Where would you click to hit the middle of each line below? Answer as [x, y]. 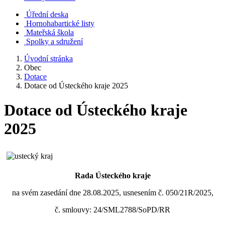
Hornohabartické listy [60, 23]
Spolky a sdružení [54, 41]
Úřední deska [47, 14]
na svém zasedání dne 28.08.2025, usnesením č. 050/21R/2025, [113, 192]
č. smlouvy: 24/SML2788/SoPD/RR [113, 209]
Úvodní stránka [48, 59]
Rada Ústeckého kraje [113, 175]
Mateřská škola [50, 32]
